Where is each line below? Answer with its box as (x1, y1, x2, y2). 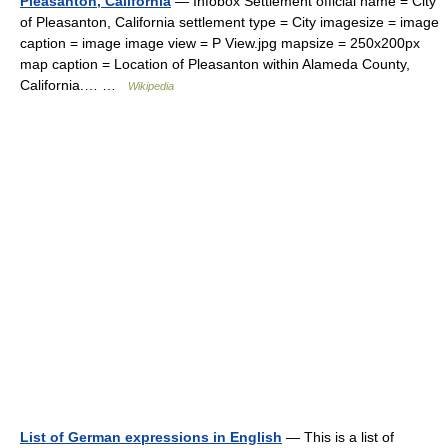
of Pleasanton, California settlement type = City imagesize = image (20, 14, 439, 30)
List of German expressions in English (20, 429, 282, 445)
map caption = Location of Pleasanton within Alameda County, (20, 56, 410, 72)
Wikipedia (128, 80, 174, 92)
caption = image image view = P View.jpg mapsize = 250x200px (20, 35, 420, 51)
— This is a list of (282, 429, 394, 445)
